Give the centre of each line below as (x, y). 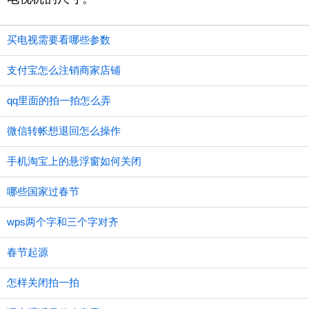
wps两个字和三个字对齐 (63, 222)
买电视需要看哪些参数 (59, 40)
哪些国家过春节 (43, 191)
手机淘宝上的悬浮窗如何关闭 (74, 161)
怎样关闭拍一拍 (43, 282)
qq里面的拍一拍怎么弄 (59, 100)
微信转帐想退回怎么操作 (64, 131)
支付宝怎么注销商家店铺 (64, 70)
